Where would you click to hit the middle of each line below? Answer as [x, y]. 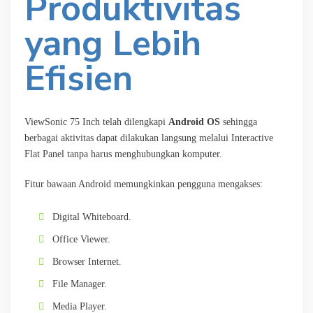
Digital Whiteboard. [92, 217]
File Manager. [80, 284]
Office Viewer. [81, 239]
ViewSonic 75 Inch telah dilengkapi [96, 122]
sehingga [239, 122]
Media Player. [80, 306]
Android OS [194, 122]
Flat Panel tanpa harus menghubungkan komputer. [123, 154]
